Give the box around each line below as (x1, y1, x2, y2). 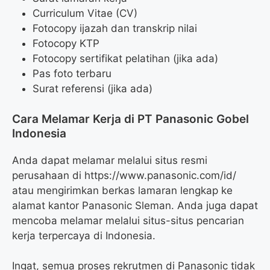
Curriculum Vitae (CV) (33, 7, 137, 20)
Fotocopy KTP (33, 37, 99, 50)
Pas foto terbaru (33, 67, 111, 80)
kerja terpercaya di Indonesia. (12, 229, 155, 242)
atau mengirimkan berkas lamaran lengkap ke (12, 184, 233, 196)
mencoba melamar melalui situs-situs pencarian (12, 214, 244, 227)
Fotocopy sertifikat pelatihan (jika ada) (33, 52, 218, 65)
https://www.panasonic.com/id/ (84, 169, 236, 181)
